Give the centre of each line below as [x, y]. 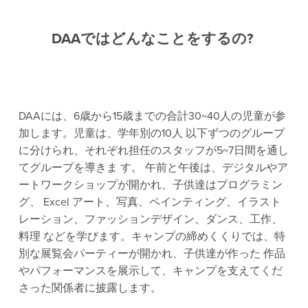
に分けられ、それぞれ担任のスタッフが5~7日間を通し [153, 150]
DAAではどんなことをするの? [154, 38]
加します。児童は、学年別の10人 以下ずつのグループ [151, 133]
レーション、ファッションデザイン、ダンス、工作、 [150, 219]
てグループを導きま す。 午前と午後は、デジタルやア [153, 167]
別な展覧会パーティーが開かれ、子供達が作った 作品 [152, 253]
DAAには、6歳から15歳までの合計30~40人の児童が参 [152, 116]
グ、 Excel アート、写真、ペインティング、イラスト [150, 202]
